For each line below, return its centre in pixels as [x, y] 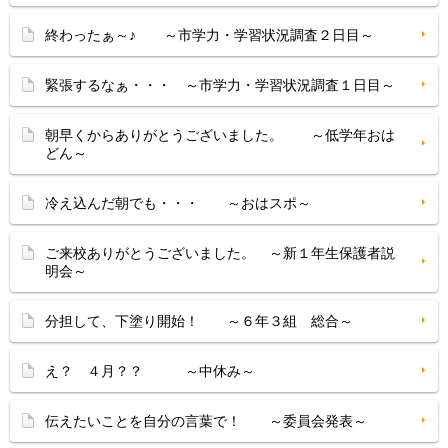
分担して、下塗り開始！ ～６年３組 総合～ [199, 321]
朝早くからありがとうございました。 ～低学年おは [220, 135]
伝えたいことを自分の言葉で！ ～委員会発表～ [206, 421]
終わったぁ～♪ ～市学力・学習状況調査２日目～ [209, 35]
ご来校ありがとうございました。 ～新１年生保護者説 [220, 253]
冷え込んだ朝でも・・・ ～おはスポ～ [178, 203]
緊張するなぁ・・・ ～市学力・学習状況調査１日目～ [220, 85]
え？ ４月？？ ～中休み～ [150, 371]
